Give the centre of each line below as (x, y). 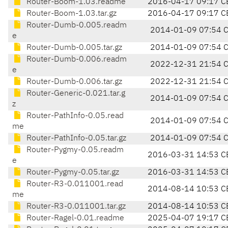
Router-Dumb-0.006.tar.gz (73, 82)
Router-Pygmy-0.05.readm (74, 150)
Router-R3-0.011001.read (74, 184)
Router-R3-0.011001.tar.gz (75, 207)
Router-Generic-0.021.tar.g (75, 94)
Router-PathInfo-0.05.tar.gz (75, 139)
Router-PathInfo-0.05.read (74, 116)
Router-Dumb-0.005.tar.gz (73, 48)
